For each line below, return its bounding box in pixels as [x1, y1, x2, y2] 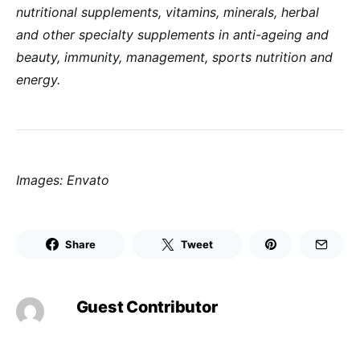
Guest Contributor [76, 297, 218, 317]
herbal [281, 4, 319, 21]
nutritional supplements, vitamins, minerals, [16, 4, 281, 21]
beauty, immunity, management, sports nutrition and [16, 49, 333, 66]
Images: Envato [16, 172, 109, 189]
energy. [16, 72, 60, 88]
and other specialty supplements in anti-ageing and [16, 27, 329, 43]
